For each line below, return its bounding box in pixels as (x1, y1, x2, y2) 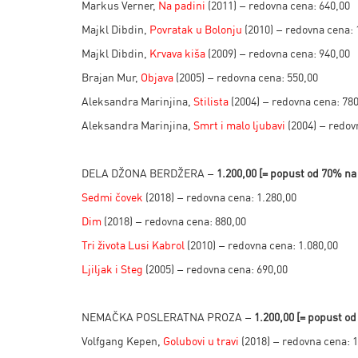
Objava (141, 70, 173, 84)
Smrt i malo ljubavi (193, 118, 285, 132)
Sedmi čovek (82, 190, 143, 204)
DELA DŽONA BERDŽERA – (82, 166, 217, 180)
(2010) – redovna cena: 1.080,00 (185, 238, 338, 252)
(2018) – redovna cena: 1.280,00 (143, 190, 296, 204)
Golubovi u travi (163, 334, 239, 348)
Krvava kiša (149, 46, 205, 60)
